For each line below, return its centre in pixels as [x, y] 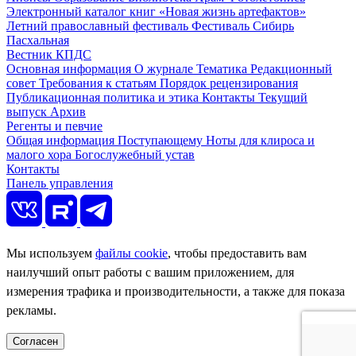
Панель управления [60, 184]
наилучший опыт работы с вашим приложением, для [150, 273]
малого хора [41, 155]
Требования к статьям [99, 83]
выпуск [28, 112]
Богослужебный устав [135, 155]
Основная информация [70, 69]
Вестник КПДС [49, 55]
